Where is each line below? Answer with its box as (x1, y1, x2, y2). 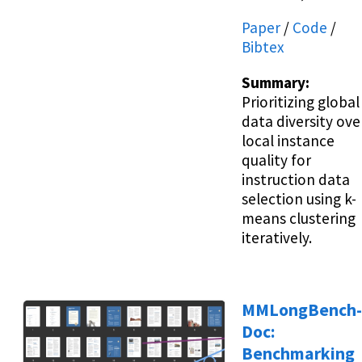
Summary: (242, 72, 309, 92)
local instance (242, 130, 335, 150)
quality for (242, 149, 311, 170)
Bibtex (242, 37, 284, 57)
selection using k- (242, 188, 356, 208)
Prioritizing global (242, 91, 360, 112)
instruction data (242, 169, 350, 189)
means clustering (242, 208, 356, 228)
